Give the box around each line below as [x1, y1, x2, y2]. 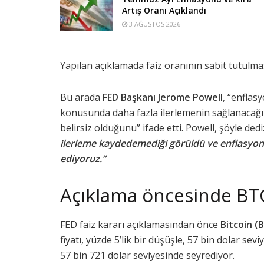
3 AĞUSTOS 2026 [127, 19, 180, 28]
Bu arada [60, 91, 100, 104]
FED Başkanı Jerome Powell [100, 91, 223, 104]
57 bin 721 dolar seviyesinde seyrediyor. [60, 248, 235, 262]
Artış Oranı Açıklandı [122, 4, 206, 16]
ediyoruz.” [60, 152, 105, 165]
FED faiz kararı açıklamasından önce [60, 217, 220, 231]
